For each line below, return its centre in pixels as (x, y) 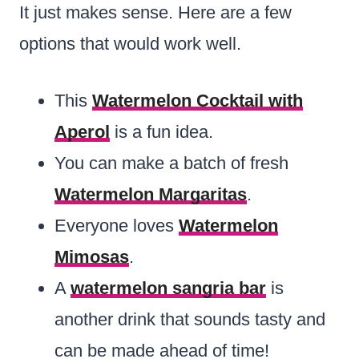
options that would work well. (130, 43)
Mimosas (92, 256)
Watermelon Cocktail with (198, 100)
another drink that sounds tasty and (190, 319)
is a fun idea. (161, 131)
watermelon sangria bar (168, 288)
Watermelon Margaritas (151, 194)
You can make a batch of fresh (171, 163)
